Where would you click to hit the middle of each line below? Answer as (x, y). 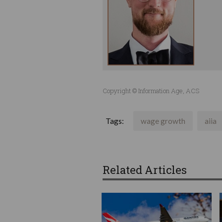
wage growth (163, 121)
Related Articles (145, 169)
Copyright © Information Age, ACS (151, 90)
